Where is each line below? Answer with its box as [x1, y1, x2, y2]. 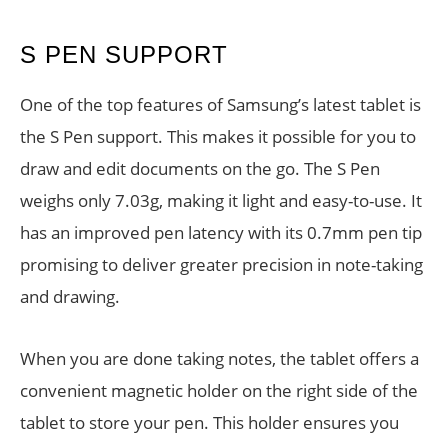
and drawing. [20, 285, 120, 308]
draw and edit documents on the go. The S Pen [20, 157, 380, 180]
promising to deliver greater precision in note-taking [20, 253, 423, 276]
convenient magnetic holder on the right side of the [20, 379, 418, 402]
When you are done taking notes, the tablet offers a [20, 347, 419, 370]
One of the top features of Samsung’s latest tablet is [20, 93, 421, 116]
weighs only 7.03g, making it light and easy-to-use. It [20, 189, 422, 212]
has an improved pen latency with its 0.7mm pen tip [20, 221, 422, 244]
